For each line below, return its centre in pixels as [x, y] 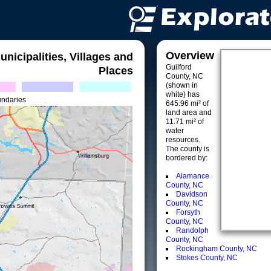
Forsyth [188, 212]
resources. [183, 140]
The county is [188, 149]
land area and [189, 113]
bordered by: [187, 158]
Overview [190, 56]
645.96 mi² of [187, 103]
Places [116, 71]
